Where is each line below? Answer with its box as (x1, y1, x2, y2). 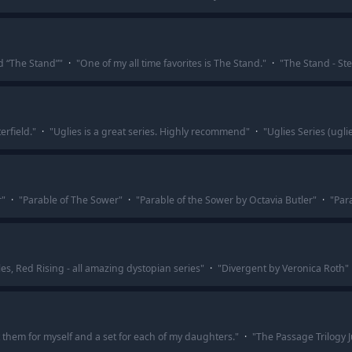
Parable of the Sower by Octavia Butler (139, 193, 313, 207)
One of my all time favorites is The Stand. (79, 57, 262, 70)
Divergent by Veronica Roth (221, 262, 345, 275)
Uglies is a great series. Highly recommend (53, 125, 246, 138)
